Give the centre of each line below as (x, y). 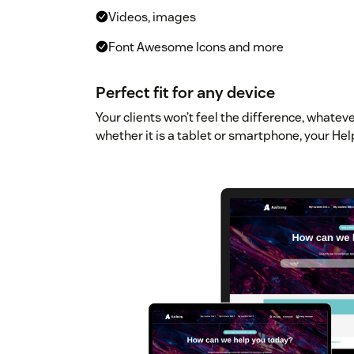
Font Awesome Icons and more (196, 47)
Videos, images (152, 17)
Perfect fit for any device (185, 93)
